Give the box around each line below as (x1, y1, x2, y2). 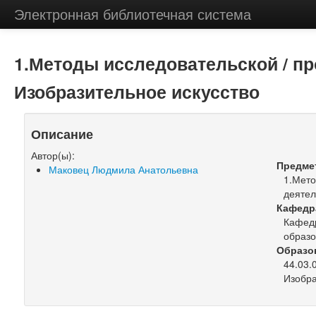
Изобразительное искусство (13, 79, 260, 104)
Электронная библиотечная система (13, 4, 251, 24)
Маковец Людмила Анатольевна (49, 162, 199, 176)
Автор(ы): (31, 148, 75, 162)
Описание (31, 125, 94, 142)
